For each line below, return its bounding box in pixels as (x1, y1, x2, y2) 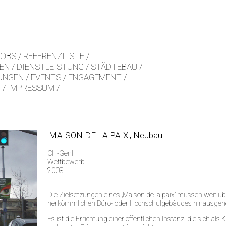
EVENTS (31, 72, 61, 82)
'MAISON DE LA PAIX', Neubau (47, 130, 162, 140)
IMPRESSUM (8, 83, 54, 93)
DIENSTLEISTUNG (17, 62, 84, 72)
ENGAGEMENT (68, 72, 122, 82)
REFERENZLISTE (23, 51, 84, 61)
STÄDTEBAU (91, 62, 137, 72)
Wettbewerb (47, 158, 85, 166)
